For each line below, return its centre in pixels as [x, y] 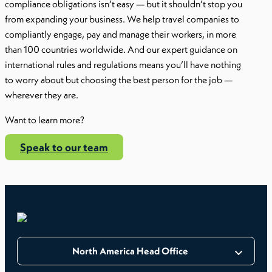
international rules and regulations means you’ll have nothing [123, 64]
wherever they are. [42, 95]
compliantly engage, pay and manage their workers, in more [121, 34]
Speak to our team [64, 147]
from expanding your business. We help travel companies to [122, 19]
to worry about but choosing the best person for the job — [119, 80]
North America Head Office [130, 251]
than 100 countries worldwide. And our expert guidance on [121, 49]
